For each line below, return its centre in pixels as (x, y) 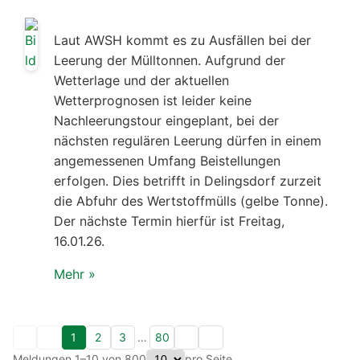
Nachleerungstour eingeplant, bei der (166, 120)
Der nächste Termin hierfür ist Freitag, (169, 221)
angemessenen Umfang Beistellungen (167, 160)
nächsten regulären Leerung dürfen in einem (188, 140)
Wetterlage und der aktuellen (141, 80)
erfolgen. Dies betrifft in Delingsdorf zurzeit (188, 180)
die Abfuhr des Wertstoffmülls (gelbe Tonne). (191, 200)
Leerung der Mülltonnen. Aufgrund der (170, 60)
